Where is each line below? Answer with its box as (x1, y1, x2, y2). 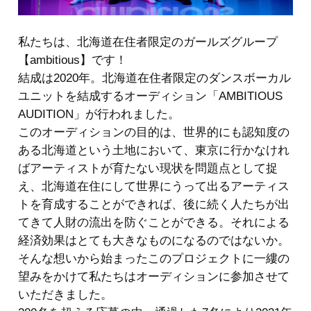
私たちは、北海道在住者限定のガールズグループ (18, 35, 278, 49)
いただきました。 (18, 288, 112, 302)
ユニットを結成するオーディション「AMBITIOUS (18, 90, 283, 103)
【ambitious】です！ (18, 53, 127, 67)
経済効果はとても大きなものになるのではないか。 (18, 234, 289, 248)
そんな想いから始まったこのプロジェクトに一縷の (18, 252, 289, 266)
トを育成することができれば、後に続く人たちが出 (18, 198, 289, 212)
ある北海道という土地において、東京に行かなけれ (18, 144, 289, 158)
